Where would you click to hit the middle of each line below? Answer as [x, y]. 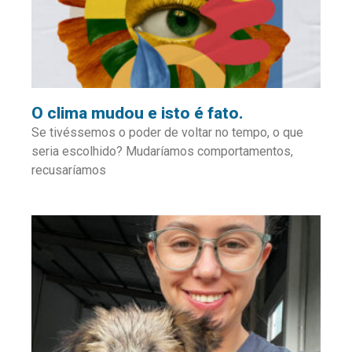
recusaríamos [69, 170]
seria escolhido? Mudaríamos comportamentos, [162, 151]
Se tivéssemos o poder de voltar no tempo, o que [167, 132]
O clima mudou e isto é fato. [137, 113]
